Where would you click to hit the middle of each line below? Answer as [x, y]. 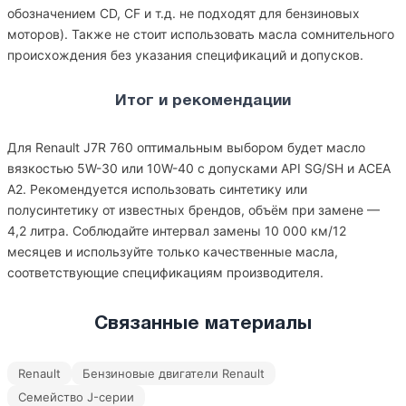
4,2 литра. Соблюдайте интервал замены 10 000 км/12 [177, 231]
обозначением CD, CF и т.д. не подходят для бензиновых [184, 13]
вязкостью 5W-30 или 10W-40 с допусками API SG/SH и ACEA [199, 168]
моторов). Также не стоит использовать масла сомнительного [201, 34]
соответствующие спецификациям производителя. [165, 272]
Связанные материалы [203, 324]
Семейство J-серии [76, 397]
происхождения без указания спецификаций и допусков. [185, 55]
